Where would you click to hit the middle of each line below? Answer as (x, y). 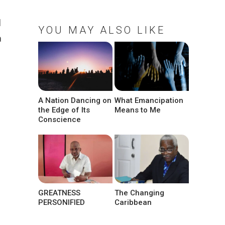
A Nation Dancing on (75, 100)
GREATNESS (59, 193)
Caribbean (133, 202)
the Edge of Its (64, 110)
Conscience (60, 119)
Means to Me (138, 110)
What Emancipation (149, 100)
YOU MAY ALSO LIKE (102, 30)
